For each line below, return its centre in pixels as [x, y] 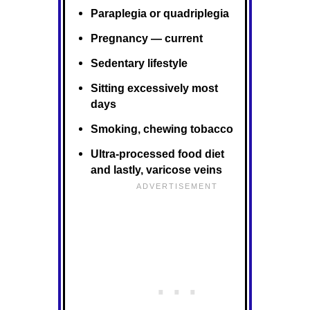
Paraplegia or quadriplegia [159, 13]
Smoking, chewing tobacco [162, 129]
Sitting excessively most [154, 88]
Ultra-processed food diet [157, 154]
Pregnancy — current [146, 38]
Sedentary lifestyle [139, 63]
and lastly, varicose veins [156, 170]
